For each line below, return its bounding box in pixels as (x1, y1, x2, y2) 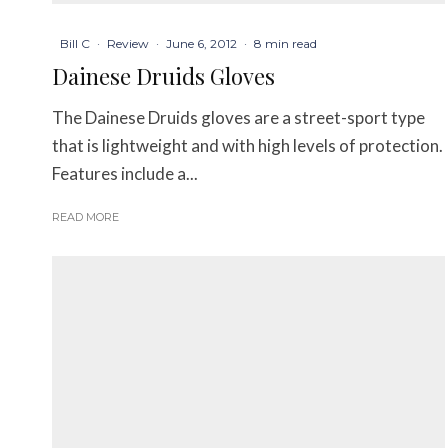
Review (107, 36, 149, 52)
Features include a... (52, 163, 198, 185)
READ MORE (52, 210, 119, 225)
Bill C (60, 36, 90, 52)
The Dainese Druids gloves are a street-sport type (52, 107, 425, 129)
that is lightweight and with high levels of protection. (52, 135, 443, 157)
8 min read (254, 36, 317, 52)
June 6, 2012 (166, 36, 237, 52)
